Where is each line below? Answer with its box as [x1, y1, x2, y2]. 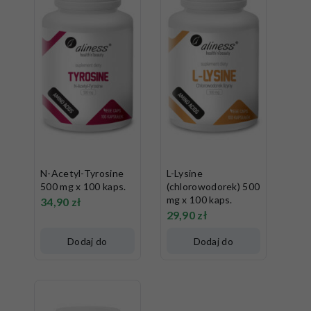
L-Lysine [166, 167, 203, 179]
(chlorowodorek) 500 [166, 180, 260, 192]
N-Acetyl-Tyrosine [40, 167, 124, 179]
